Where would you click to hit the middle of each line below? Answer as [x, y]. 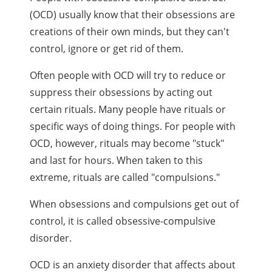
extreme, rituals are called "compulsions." [125, 177]
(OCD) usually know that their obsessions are [133, 14]
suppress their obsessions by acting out [121, 92]
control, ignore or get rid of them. [107, 48]
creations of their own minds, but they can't [130, 31]
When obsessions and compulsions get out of [134, 204]
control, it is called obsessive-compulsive [123, 221]
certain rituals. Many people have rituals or [128, 109]
